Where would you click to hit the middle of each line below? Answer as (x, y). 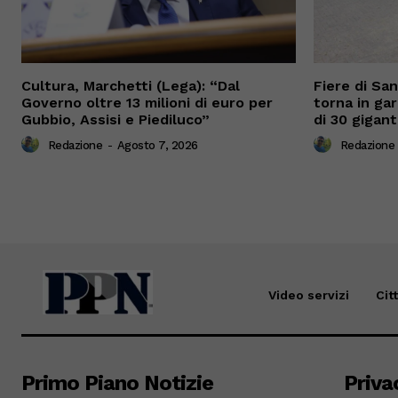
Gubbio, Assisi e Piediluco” (115, 119)
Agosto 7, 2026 (157, 146)
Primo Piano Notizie (117, 382)
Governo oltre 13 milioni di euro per (147, 102)
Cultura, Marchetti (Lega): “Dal (131, 85)
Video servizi (308, 295)
